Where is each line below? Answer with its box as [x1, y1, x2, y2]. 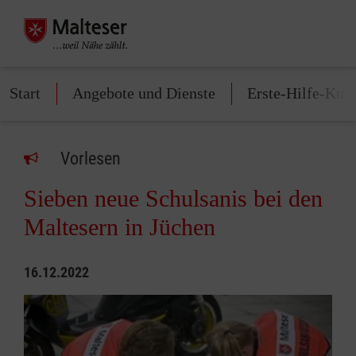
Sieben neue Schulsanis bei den [24, 185, 323, 211]
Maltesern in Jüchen [24, 214, 215, 240]
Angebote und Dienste [72, 84, 215, 102]
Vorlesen [60, 149, 121, 168]
